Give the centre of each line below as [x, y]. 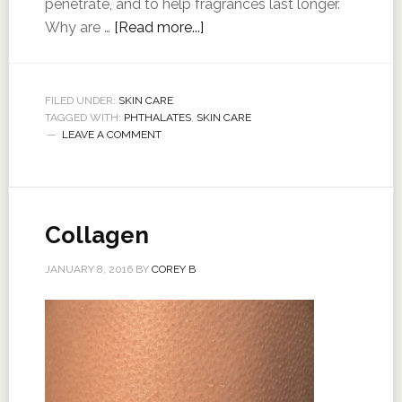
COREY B [173, 269]
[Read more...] [158, 27]
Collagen [96, 235]
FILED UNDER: [81, 100]
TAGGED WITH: [84, 118]
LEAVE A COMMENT [111, 135]
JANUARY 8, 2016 [88, 269]
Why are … [79, 27]
